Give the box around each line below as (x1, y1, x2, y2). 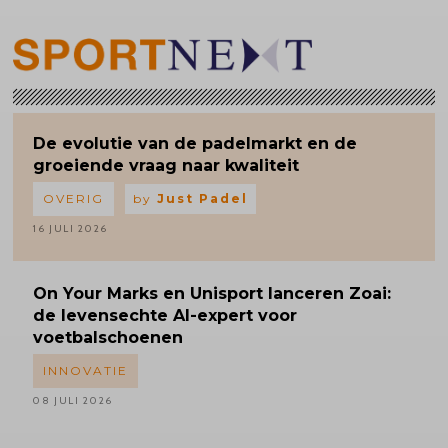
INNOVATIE (42, 362, 128, 378)
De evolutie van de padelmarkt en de (32, 133, 357, 153)
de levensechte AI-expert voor (32, 305, 297, 325)
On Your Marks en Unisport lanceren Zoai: (32, 283, 391, 303)
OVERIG (42, 190, 104, 206)
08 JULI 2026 (32, 393, 113, 407)
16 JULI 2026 (32, 221, 108, 235)
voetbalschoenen (32, 327, 183, 347)
